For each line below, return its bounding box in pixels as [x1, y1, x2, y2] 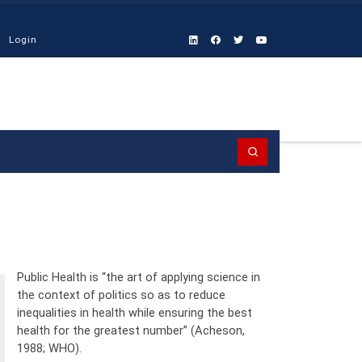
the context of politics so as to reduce [16, 287, 225, 302]
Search [259, 145, 288, 157]
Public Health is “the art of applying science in [16, 269, 260, 284]
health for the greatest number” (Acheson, [16, 322, 245, 338]
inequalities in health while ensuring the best [16, 305, 252, 320]
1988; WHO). [16, 340, 82, 356]
